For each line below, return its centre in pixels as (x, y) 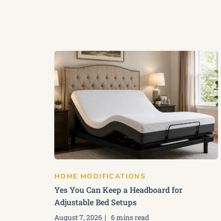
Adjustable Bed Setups (95, 202)
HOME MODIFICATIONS (100, 176)
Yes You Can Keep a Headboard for (118, 190)
